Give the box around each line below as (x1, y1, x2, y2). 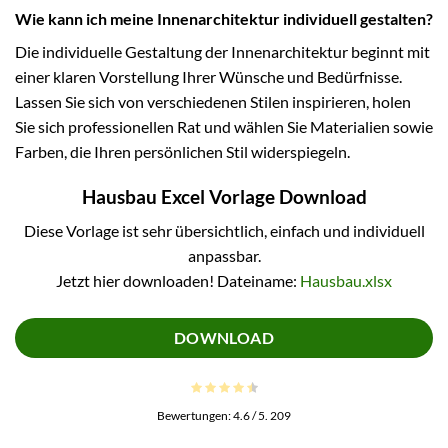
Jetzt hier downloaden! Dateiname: (56, 271, 300, 291)
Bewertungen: (157, 407, 233, 423)
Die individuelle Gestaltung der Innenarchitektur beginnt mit (15, 41, 430, 61)
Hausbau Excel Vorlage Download (81, 184, 367, 208)
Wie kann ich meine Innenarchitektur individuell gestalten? (15, 8, 433, 28)
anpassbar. (187, 246, 261, 266)
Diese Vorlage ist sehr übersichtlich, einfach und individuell (23, 221, 425, 241)
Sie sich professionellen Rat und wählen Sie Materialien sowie (15, 116, 433, 136)
